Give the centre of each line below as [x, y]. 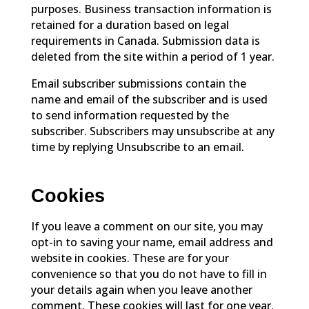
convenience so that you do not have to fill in [149, 273]
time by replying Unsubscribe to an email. [137, 147]
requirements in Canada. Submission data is [145, 40]
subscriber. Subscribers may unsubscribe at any [152, 131]
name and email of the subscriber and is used [149, 99]
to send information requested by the [130, 115]
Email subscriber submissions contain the [138, 83]
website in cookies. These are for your [130, 258]
